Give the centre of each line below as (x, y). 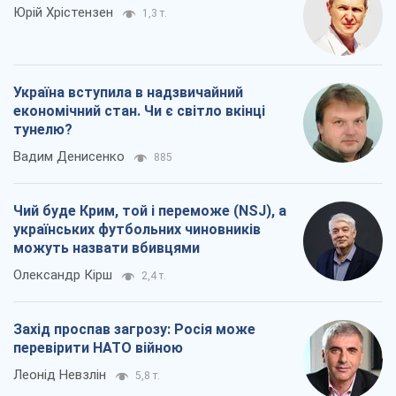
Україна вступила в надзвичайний (128, 93)
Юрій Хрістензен (63, 13)
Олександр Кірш (63, 275)
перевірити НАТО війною (98, 348)
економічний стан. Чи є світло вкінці (139, 111)
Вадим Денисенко (69, 157)
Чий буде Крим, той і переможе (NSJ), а (150, 211)
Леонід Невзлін (60, 375)
